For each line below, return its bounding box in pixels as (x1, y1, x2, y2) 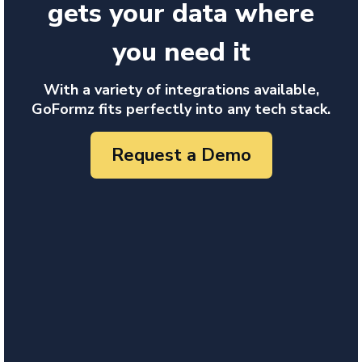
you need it (112, 35, 250, 70)
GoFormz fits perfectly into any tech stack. (32, 99, 330, 120)
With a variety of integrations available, (43, 80, 319, 100)
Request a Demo (111, 142, 251, 167)
